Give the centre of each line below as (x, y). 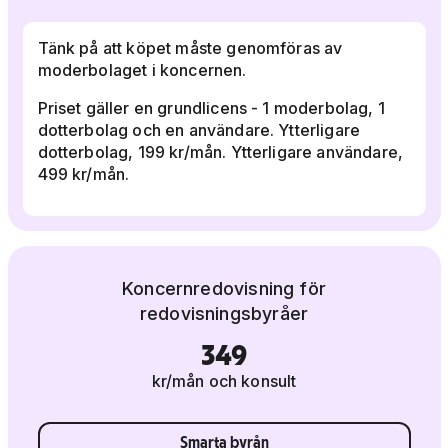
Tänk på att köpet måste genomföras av (190, 47)
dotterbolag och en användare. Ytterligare (199, 129)
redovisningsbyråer (224, 313)
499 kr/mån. (83, 173)
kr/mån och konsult (224, 380)
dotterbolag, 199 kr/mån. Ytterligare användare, (220, 151)
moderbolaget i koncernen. (144, 69)
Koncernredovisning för (224, 288)
